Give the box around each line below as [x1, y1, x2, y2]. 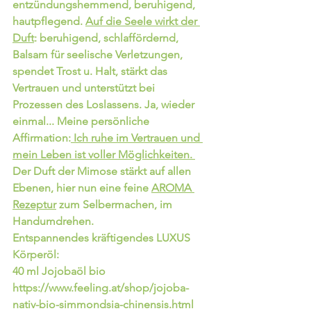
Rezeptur [12, 197, 56, 211]
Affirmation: [12, 131, 71, 144]
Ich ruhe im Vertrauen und [71, 131, 203, 144]
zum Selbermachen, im [56, 197, 175, 211]
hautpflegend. [12, 14, 85, 28]
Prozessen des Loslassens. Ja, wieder [12, 97, 197, 111]
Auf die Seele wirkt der [85, 14, 200, 28]
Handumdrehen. [12, 214, 96, 228]
